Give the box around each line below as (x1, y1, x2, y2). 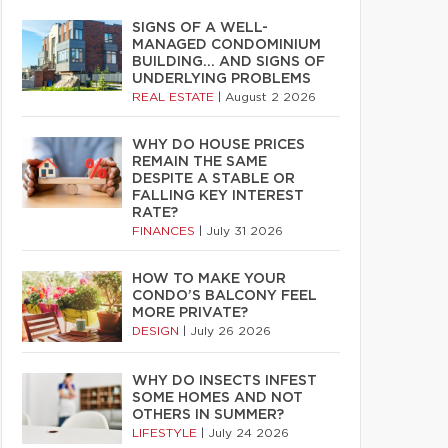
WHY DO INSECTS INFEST (132, 374, 317, 388)
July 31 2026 (206, 225, 283, 237)
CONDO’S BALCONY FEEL (132, 289, 317, 303)
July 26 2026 (190, 325, 271, 337)
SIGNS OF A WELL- (132, 21, 268, 35)
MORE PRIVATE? (132, 306, 248, 320)
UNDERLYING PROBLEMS (132, 72, 311, 86)
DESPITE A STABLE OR (132, 172, 295, 186)
